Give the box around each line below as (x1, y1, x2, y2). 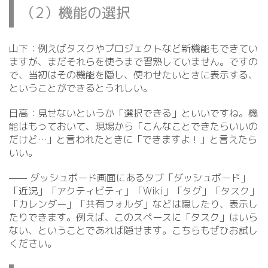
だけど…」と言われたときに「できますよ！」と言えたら (9, 133, 257, 146)
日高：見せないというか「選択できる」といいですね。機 (9, 106, 258, 120)
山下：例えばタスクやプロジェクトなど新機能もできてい (9, 42, 258, 55)
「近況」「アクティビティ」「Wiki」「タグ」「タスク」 (9, 184, 259, 197)
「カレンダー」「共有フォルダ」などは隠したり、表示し (9, 197, 258, 211)
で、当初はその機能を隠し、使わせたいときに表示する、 (9, 68, 258, 81)
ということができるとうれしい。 (9, 81, 153, 95)
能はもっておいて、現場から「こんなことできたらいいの (9, 120, 258, 133)
